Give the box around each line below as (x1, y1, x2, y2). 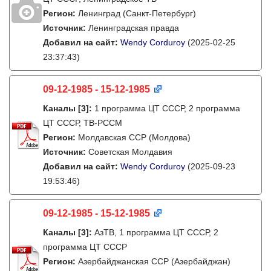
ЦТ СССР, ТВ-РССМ (43, 118, 122, 128)
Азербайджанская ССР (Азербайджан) (78, 256, 230, 266)
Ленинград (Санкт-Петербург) (78, 8, 196, 18)
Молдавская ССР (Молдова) (78, 132, 191, 142)
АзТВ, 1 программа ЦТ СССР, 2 (94, 227, 218, 237)
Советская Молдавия (88, 147, 172, 157)
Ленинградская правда (88, 23, 179, 33)
